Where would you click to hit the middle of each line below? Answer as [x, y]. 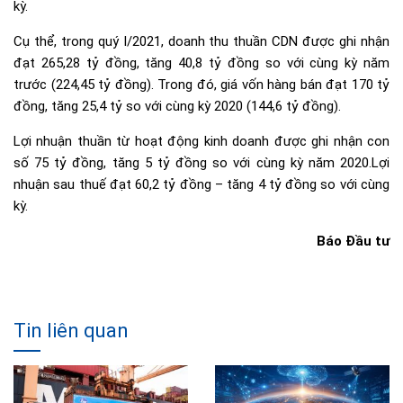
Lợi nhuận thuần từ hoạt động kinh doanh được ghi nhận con [201, 141]
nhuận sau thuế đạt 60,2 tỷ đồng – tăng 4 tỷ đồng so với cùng [201, 184]
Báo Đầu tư [353, 241]
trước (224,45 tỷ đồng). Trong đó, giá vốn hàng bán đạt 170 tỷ [201, 84]
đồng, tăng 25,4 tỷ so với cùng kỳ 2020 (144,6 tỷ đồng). [177, 106]
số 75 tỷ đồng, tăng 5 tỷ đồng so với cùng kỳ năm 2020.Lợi [201, 162]
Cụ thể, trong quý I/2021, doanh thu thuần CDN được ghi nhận [201, 41]
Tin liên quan [71, 330]
